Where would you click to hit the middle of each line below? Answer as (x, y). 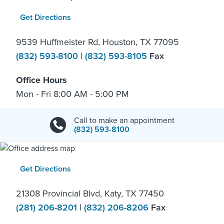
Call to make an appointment (124, 121)
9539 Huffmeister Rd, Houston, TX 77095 (97, 42)
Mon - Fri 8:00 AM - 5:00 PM (72, 94)
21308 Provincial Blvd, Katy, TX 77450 (90, 194)
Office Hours (41, 80)
